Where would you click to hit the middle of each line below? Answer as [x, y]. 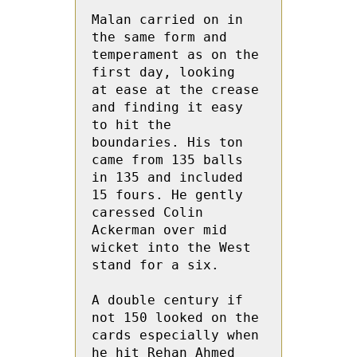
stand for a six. [155, 265]
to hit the [131, 125]
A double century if [167, 300]
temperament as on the [175, 55]
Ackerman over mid [159, 230]
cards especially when [175, 335]
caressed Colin [147, 212]
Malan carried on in [167, 20]
